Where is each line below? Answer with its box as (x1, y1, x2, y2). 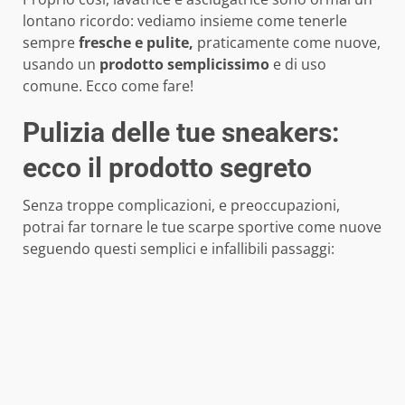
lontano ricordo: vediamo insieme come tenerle (23, 11, 347, 32)
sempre (23, 33, 79, 53)
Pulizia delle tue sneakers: (23, 117, 339, 149)
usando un (23, 54, 96, 75)
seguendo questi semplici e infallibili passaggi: (23, 239, 334, 259)
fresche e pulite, (79, 33, 197, 53)
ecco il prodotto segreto (23, 152, 312, 184)
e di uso (269, 54, 326, 75)
